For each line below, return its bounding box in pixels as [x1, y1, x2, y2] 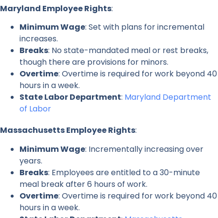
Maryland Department [125, 91, 211, 103]
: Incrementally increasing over [85, 143, 203, 155]
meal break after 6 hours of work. [19, 178, 147, 190]
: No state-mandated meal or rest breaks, [48, 45, 208, 56]
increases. [19, 33, 58, 45]
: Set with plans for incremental [85, 21, 204, 33]
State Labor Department [19, 91, 121, 103]
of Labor [19, 103, 51, 115]
